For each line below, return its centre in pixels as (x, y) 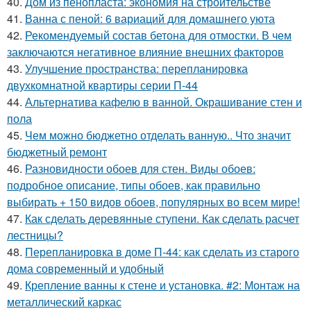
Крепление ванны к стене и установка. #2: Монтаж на (162, 285)
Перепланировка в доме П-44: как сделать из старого (162, 251)
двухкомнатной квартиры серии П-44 (102, 85)
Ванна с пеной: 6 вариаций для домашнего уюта (150, 18)
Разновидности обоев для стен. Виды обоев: (140, 168)
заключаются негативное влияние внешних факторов (145, 51)
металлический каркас (64, 301)
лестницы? (35, 235)
